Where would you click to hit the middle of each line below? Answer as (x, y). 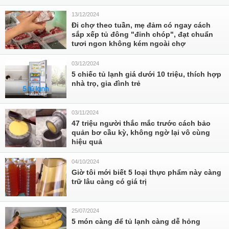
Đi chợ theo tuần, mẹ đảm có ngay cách (141, 25)
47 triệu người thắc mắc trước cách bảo (141, 123)
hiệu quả (87, 142)
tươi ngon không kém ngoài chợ (129, 43)
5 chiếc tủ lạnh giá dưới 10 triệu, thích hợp (146, 74)
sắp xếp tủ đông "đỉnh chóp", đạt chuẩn (142, 34)
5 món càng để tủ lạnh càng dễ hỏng (136, 221)
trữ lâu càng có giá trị (109, 181)
